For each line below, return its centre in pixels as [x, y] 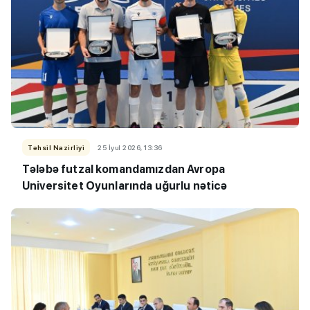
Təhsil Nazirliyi [56, 148]
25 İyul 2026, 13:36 [130, 148]
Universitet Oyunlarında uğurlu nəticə [125, 186]
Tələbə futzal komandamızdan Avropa [124, 170]
